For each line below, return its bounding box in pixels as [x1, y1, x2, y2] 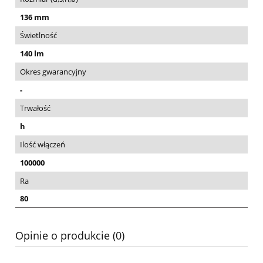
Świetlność [20, 30, 57, 41]
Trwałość [20, 103, 50, 114]
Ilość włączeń [20, 139, 65, 150]
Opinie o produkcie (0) [15, 228, 124, 243]
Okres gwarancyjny [20, 66, 86, 77]
